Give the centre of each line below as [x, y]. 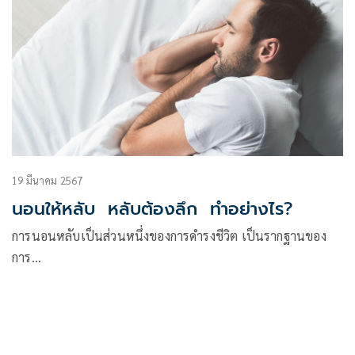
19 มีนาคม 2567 [48, 180]
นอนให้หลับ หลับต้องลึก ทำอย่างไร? [152, 208]
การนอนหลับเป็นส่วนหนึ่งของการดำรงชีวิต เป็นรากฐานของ [169, 235]
